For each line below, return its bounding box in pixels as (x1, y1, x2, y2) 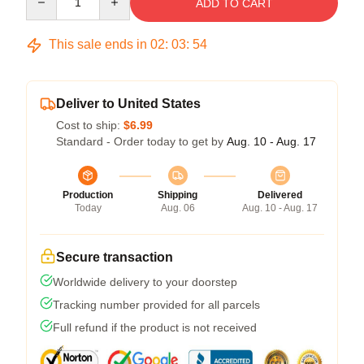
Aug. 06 (160, 202, 195, 214)
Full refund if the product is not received (53, 321, 257, 334)
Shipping (158, 189, 197, 201)
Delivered (258, 189, 302, 201)
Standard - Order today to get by (56, 135, 227, 148)
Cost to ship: (56, 119, 123, 132)
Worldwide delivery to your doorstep (53, 275, 237, 288)
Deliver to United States (56, 97, 201, 110)
